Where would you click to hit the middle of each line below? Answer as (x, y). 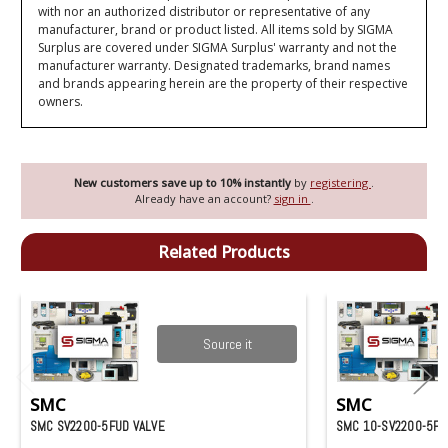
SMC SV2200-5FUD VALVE (97, 426)
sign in (292, 199)
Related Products (224, 252)
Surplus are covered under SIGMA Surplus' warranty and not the (218, 47)
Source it (227, 343)
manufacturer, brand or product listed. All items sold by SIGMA (216, 29)
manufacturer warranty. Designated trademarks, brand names (214, 65)
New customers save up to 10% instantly (184, 183)
